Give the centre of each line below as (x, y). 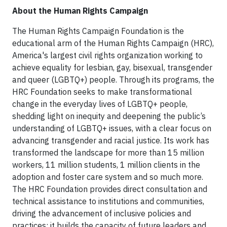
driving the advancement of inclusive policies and (102, 214)
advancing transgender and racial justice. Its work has (111, 141)
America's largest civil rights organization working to (107, 55)
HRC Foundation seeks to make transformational (102, 92)
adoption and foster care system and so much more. (108, 177)
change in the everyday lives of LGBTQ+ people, (100, 104)
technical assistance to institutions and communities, (108, 201)
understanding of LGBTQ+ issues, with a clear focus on (112, 128)
